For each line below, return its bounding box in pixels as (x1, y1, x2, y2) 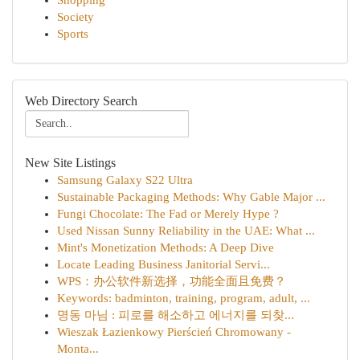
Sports (57, 27, 88, 40)
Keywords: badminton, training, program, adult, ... (57, 292, 310, 305)
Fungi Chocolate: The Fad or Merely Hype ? (57, 207, 279, 220)
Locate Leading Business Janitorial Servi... (57, 258, 270, 271)
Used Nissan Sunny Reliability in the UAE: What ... (57, 224, 315, 237)
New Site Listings (25, 156, 116, 170)
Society (57, 10, 94, 23)
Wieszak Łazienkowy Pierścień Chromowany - (57, 325, 291, 338)
